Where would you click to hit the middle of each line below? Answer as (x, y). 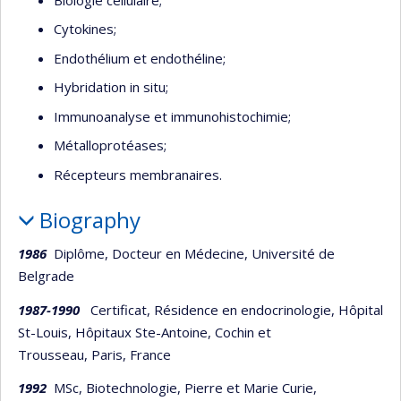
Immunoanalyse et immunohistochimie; (172, 116)
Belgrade (48, 276)
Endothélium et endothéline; (140, 58)
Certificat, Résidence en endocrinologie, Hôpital (231, 309)
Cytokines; (85, 29)
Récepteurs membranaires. (138, 174)
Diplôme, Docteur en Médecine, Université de (191, 253)
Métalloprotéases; (110, 145)
